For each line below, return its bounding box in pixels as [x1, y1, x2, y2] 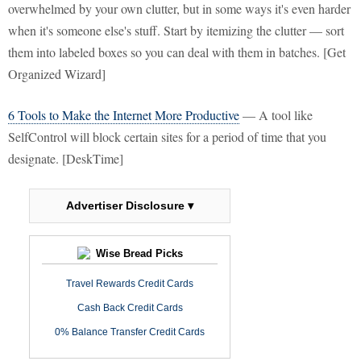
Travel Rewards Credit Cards [66, 278, 193, 290]
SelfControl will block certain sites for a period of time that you [8, 128, 326, 146]
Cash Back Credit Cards [77, 302, 183, 314]
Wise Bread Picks [92, 247, 183, 260]
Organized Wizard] [8, 65, 106, 83]
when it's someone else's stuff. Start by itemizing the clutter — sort [8, 22, 344, 39]
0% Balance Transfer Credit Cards [55, 326, 205, 338]
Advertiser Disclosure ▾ [66, 199, 193, 213]
